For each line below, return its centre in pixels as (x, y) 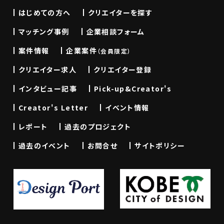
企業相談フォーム (115, 32)
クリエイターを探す (120, 13)
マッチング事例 (44, 32)
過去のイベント (44, 146)
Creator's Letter (53, 108)
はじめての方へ (44, 13)
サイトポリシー (160, 146)
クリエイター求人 (47, 70)
